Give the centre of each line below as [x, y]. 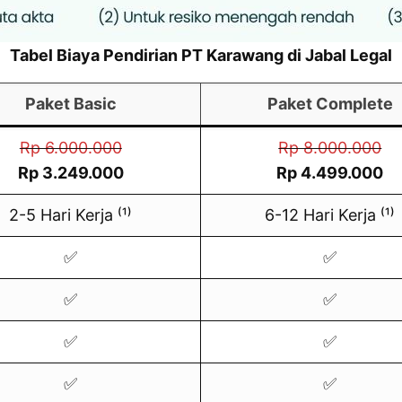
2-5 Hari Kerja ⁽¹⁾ [71, 214]
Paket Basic [70, 103]
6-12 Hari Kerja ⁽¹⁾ [330, 214]
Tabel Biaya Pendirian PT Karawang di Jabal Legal [201, 55]
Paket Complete [330, 103]
